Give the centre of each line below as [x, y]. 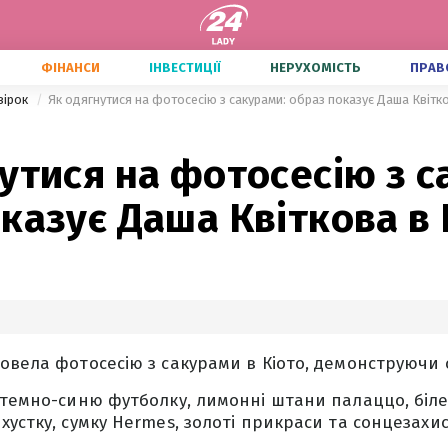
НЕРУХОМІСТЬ [315, 67]
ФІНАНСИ [70, 67]
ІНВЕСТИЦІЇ [185, 67]
